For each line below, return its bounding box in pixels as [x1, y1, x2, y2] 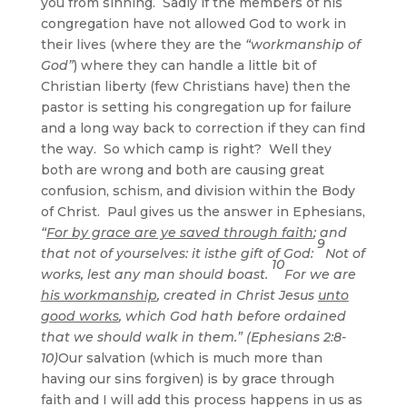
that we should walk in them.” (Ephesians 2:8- [40, 328, 346, 345]
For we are [283, 265, 356, 283]
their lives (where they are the [40, 35, 245, 53]
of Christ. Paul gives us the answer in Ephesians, [40, 203, 365, 220]
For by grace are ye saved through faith [45, 223, 313, 241]
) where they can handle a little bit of [73, 56, 316, 74]
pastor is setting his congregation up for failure [40, 98, 352, 115]
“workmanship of [244, 35, 361, 53]
